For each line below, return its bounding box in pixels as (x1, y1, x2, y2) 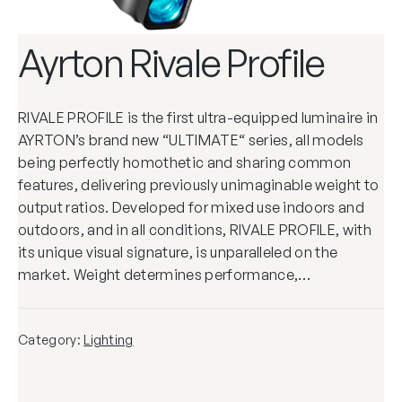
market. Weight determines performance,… (18, 265, 311, 284)
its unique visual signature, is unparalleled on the (18, 242, 338, 261)
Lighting (83, 331, 134, 347)
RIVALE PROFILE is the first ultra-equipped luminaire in (18, 108, 379, 127)
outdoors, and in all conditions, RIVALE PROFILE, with (18, 220, 371, 239)
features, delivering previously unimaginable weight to (18, 175, 380, 194)
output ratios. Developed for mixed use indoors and (18, 197, 365, 216)
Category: (18, 331, 84, 347)
